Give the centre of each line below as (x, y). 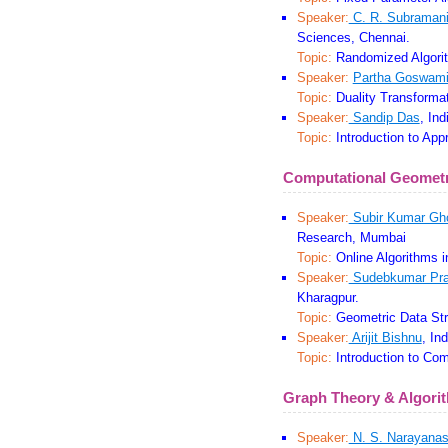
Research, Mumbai (351, 238)
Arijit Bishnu (385, 338)
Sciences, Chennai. (353, 38)
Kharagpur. (327, 298)
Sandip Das (384, 118)
